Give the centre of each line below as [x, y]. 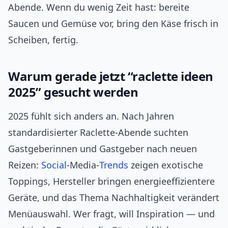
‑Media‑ [83, 165]
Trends [114, 165]
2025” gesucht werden [73, 92]
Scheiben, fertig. [43, 40]
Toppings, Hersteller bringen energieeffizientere [111, 181]
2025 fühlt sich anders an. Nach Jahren [91, 116]
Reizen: [25, 165]
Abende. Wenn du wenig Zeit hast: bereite [99, 7]
